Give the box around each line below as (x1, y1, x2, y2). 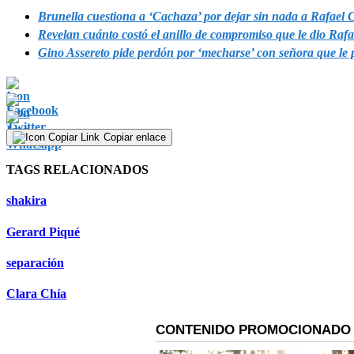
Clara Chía (6, 287, 66, 301)
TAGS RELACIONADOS (6, 163, 149, 177)
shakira (6, 194, 47, 208)
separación (6, 255, 64, 269)
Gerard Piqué (6, 224, 80, 239)
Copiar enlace (104, 130, 166, 143)
